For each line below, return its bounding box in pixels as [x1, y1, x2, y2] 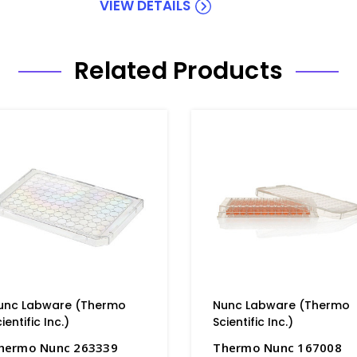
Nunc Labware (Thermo [213, 296, 351, 313]
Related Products [74, 53, 283, 88]
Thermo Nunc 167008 [213, 339, 342, 355]
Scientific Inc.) [213, 313, 294, 330]
